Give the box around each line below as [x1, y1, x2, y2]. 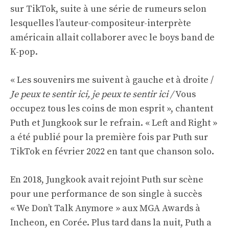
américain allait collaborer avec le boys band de [10, 32, 215, 44]
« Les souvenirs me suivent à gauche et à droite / [10, 74, 214, 86]
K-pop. [10, 46, 38, 58]
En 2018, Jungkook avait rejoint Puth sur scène [10, 174, 203, 186]
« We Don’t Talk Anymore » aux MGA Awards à [10, 202, 200, 215]
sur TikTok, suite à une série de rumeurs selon [10, 3, 207, 15]
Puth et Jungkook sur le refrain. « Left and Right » [10, 117, 217, 129]
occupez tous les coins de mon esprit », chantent [10, 103, 213, 115]
